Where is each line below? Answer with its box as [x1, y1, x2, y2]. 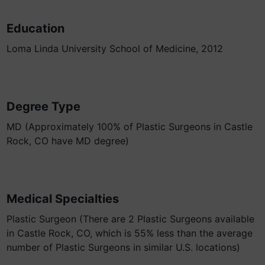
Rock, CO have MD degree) [7, 135, 129, 147]
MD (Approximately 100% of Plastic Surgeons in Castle [7, 121, 253, 132]
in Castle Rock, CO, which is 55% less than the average [7, 227, 253, 239]
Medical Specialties [7, 192, 119, 206]
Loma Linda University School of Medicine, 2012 [7, 43, 223, 54]
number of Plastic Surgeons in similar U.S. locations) [7, 241, 240, 253]
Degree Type [7, 99, 80, 114]
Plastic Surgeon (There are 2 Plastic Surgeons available [7, 213, 254, 225]
